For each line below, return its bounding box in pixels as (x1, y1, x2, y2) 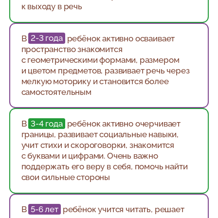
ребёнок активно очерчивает (65, 119, 181, 129)
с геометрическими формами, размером (21, 54, 180, 65)
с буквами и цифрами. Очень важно (21, 151, 158, 161)
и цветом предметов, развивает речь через (21, 65, 190, 75)
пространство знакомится (21, 44, 123, 54)
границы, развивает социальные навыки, (21, 129, 179, 140)
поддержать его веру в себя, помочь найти (21, 162, 188, 172)
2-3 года (31, 33, 63, 43)
